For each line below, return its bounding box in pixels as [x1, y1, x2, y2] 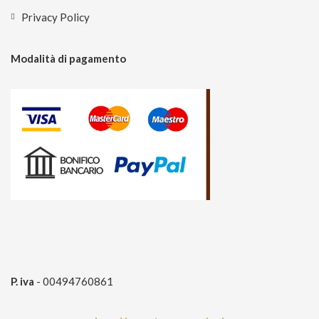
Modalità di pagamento [11, 52, 126, 66]
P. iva [11, 275, 34, 288]
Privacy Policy [21, 11, 90, 24]
